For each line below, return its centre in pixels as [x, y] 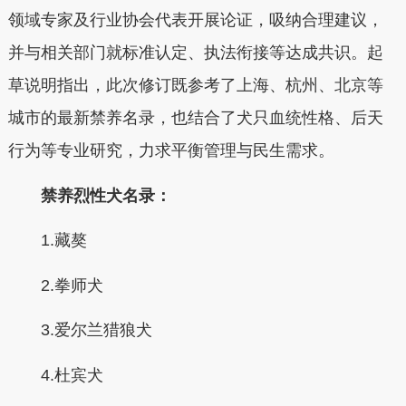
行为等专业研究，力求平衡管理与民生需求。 [171, 150]
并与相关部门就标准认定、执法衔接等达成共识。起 [195, 53]
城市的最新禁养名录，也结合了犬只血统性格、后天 [195, 118]
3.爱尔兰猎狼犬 [80, 330]
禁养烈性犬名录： [106, 195]
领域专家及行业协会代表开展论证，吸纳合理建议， [195, 20]
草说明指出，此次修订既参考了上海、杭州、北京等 [195, 85]
